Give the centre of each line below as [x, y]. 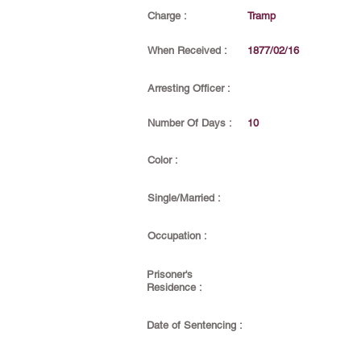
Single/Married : [184, 198]
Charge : [167, 16]
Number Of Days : [190, 123]
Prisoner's [170, 274]
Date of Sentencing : [195, 325]
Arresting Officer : [189, 88]
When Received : [187, 50]
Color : [163, 160]
